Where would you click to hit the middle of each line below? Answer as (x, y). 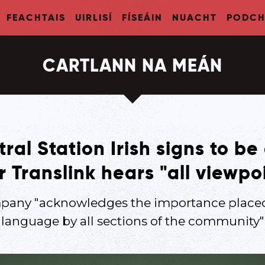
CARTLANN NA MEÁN (132, 65)
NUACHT (194, 17)
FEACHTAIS (36, 17)
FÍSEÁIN (142, 17)
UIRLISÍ (93, 17)
